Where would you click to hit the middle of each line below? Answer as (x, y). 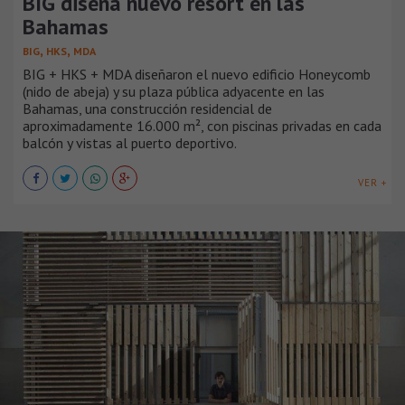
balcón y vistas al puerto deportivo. (130, 142)
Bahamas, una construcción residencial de (147, 108)
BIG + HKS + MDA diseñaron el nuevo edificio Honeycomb (197, 74)
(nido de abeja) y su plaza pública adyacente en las (174, 91)
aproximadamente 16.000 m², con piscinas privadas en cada (202, 125)
